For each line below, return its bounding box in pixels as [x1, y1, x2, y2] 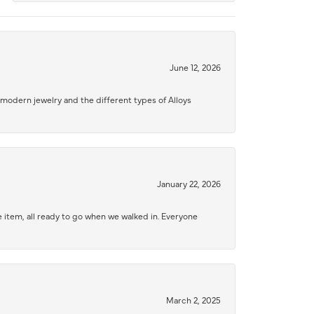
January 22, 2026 [157, 177, 221, 190]
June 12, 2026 [170, 61, 221, 74]
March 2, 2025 [166, 294, 221, 306]
